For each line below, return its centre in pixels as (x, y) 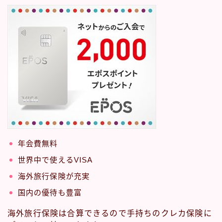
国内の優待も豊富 (50, 193)
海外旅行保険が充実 (54, 176)
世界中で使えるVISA (55, 160)
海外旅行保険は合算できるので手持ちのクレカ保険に (110, 214)
